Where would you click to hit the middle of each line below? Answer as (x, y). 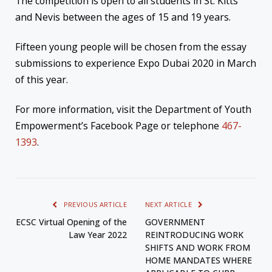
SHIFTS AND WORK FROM (198, 248)
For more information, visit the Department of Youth (133, 110)
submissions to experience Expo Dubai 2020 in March (136, 63)
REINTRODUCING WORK (194, 235)
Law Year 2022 (98, 235)
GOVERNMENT (175, 222)
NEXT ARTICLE (170, 205)
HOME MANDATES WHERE (199, 260)
